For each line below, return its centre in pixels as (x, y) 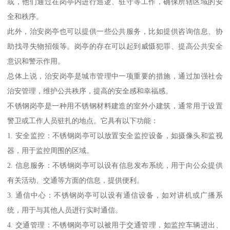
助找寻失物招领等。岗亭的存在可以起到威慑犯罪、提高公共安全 (115, 46)
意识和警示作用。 (36, 61)
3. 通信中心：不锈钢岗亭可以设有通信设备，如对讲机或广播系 (115, 195)
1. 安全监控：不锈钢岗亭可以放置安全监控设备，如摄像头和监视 (115, 136)
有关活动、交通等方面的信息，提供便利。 (76, 180)
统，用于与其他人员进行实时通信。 (65, 210)
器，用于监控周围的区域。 (51, 151)
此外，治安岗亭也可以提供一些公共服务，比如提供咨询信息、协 (115, 32)
